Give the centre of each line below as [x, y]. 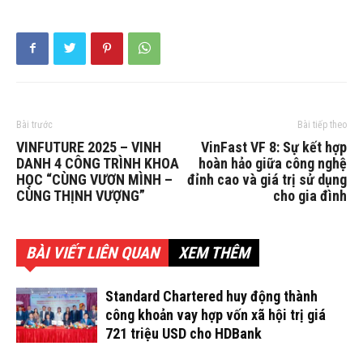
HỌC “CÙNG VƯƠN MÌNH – [94, 179]
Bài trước [34, 124]
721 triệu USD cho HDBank [184, 333]
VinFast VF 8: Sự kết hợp [274, 147]
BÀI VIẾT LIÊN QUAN [92, 252]
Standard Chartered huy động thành [211, 296]
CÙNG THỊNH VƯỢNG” [81, 195]
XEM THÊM [214, 252]
